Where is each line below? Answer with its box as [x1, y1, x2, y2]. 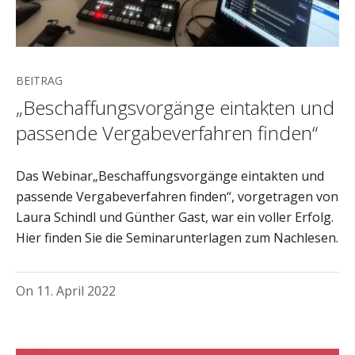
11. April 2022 [36, 281, 116, 300]
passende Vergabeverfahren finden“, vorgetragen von [16, 187, 338, 205]
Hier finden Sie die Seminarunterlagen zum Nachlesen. [16, 228, 338, 246]
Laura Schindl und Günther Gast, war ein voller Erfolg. [16, 208, 334, 226]
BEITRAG [16, 72, 63, 88]
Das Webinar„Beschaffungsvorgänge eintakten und [16, 166, 324, 185]
